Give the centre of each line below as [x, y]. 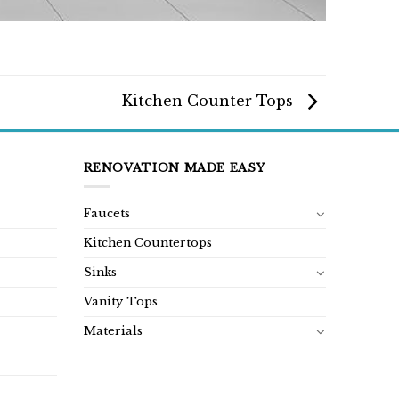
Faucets [106, 213]
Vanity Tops [120, 301]
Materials [113, 330]
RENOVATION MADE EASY [174, 168]
